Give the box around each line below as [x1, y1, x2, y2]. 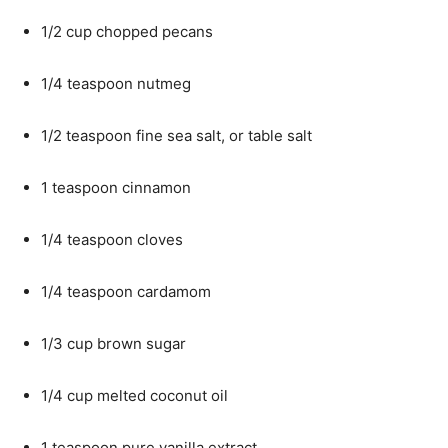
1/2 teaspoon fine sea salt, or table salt [41, 126, 312, 145]
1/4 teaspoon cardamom [41, 282, 211, 301]
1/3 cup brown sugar [41, 334, 186, 353]
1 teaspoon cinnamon [41, 178, 191, 197]
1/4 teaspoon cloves [41, 230, 183, 249]
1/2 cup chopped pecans [41, 22, 213, 41]
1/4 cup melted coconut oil [41, 386, 228, 405]
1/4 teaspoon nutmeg [41, 74, 191, 93]
